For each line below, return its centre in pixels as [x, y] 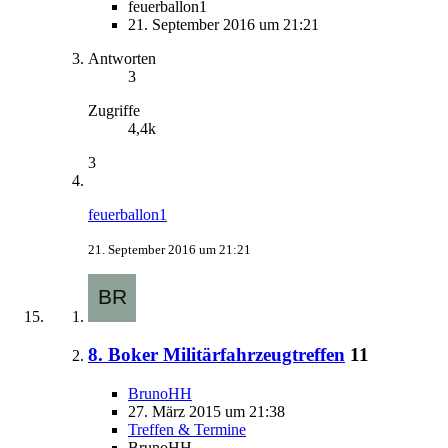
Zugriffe [114, 110]
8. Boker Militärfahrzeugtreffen [216, 355]
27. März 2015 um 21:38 [206, 411]
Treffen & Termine [187, 429]
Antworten [122, 58]
